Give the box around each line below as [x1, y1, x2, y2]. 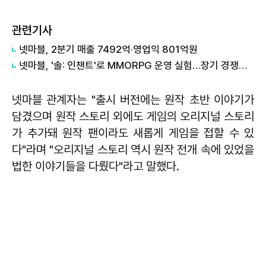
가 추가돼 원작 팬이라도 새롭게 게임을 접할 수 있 [12, 125, 254, 140]
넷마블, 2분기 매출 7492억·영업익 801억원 [19, 43, 198, 55]
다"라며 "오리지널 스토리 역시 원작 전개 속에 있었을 [12, 142, 254, 157]
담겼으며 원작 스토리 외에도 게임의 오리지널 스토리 [12, 109, 254, 123]
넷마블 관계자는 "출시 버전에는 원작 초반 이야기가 [12, 92, 254, 107]
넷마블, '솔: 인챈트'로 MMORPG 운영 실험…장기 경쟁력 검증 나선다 [239, 59, 247, 71]
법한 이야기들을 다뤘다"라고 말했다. [12, 159, 179, 173]
